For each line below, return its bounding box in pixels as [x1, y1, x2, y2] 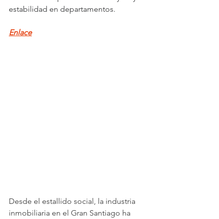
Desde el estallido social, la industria [9, 196, 137, 206]
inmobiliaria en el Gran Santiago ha [9, 208, 132, 218]
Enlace [9, 28, 32, 37]
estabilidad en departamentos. [9, 4, 115, 14]
